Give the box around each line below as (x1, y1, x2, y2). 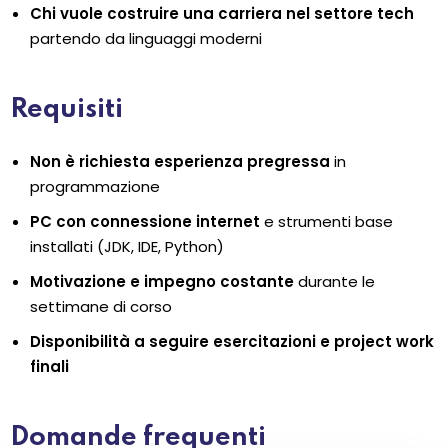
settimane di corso (30, 296, 172, 318)
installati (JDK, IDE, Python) (30, 236, 224, 258)
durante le (294, 271, 375, 293)
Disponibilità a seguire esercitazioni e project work (30, 331, 434, 353)
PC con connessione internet (30, 211, 260, 233)
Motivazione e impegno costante (30, 271, 294, 293)
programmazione (30, 176, 160, 198)
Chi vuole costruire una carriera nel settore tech (30, 3, 414, 25)
